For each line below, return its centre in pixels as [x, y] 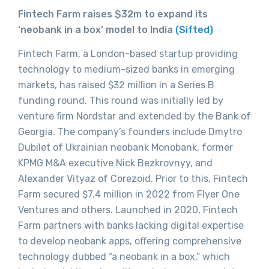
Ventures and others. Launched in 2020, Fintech [128, 210]
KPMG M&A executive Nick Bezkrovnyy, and [115, 163]
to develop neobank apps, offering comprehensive [130, 241]
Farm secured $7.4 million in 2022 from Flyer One [129, 194]
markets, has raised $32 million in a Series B [116, 85]
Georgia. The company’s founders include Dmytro [130, 131]
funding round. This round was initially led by [121, 100]
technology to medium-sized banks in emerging [126, 69]
